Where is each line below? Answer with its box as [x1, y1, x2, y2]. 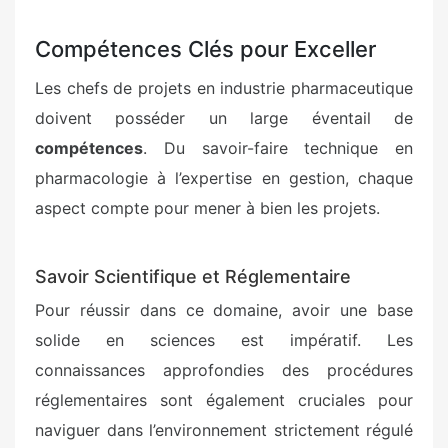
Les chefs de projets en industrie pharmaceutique [35, 77, 413, 98]
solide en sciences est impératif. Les [35, 329, 413, 350]
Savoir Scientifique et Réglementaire [35, 265, 351, 287]
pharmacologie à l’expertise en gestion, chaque [35, 167, 413, 188]
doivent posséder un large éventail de [35, 107, 413, 128]
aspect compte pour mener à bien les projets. [35, 197, 380, 218]
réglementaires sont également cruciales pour [35, 389, 413, 410]
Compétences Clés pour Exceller [35, 35, 376, 62]
